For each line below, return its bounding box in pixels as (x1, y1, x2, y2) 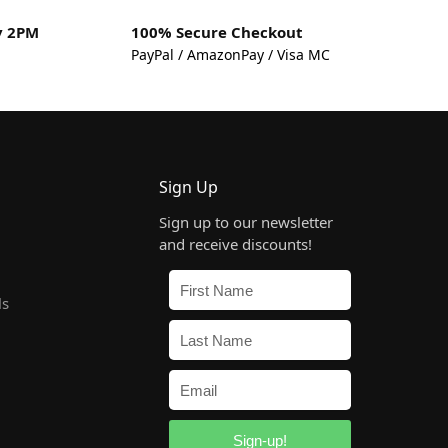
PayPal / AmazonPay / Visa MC (130, 44, 330, 64)
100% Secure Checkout (130, 22, 303, 43)
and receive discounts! (159, 234, 312, 255)
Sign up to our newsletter (159, 212, 333, 233)
